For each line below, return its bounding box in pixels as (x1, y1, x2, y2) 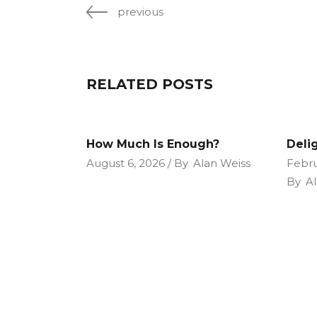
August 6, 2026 (86, 156, 165, 170)
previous (117, 5, 163, 18)
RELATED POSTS (86, 76, 213, 93)
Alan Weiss (193, 156, 250, 170)
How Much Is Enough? (86, 137, 219, 151)
